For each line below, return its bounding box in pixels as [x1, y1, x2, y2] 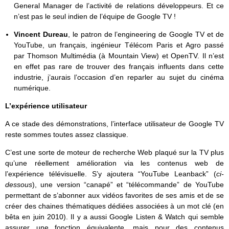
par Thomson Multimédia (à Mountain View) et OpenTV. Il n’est [13, 52, 224, 60]
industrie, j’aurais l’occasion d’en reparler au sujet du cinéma [13, 73, 224, 82]
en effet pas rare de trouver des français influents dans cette [13, 62, 224, 71]
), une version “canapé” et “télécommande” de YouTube [32, 180, 224, 189]
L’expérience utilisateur [5, 102, 87, 110]
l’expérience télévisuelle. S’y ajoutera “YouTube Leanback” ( [5, 170, 216, 178]
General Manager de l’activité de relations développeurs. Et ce [13, 1, 224, 10]
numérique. [13, 84, 51, 93]
